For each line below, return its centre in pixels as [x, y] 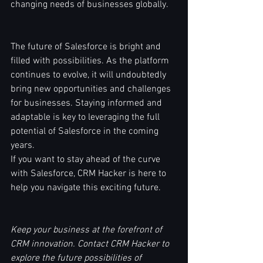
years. [23, 146]
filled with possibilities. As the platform [91, 61]
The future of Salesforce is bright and [87, 47]
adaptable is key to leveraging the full [86, 118]
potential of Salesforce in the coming [86, 132]
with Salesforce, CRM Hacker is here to [90, 174]
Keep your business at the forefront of [87, 230]
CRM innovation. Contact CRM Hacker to [91, 245]
